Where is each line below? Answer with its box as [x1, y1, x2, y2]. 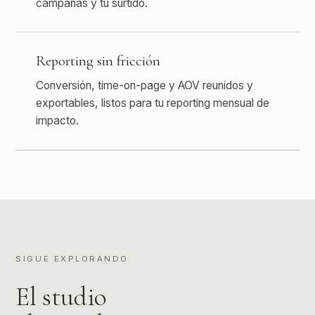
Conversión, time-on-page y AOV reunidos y [36, 79, 254, 93]
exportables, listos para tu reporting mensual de [36, 96, 270, 110]
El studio [15, 280, 107, 313]
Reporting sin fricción [36, 52, 161, 70]
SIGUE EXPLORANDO [15, 254, 129, 264]
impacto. [36, 114, 79, 128]
